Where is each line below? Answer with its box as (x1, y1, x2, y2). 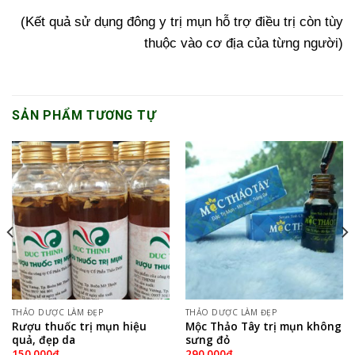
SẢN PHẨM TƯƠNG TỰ (12, 108, 156, 124)
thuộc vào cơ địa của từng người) (144, 36, 343, 52)
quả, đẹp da (11, 332, 75, 348)
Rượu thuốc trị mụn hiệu (11, 319, 147, 334)
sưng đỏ (185, 332, 230, 348)
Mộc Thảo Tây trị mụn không (185, 319, 342, 334)
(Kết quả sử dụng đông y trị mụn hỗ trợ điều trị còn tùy (21, 14, 343, 30)
